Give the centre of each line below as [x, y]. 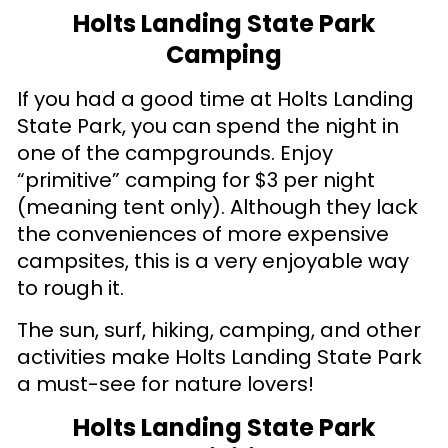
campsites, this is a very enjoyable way [213, 261]
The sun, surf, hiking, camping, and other [219, 329]
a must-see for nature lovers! [165, 383]
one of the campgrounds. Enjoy [175, 153]
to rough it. [70, 288]
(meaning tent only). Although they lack [217, 207]
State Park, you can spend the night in [208, 126]
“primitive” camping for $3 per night [196, 180]
